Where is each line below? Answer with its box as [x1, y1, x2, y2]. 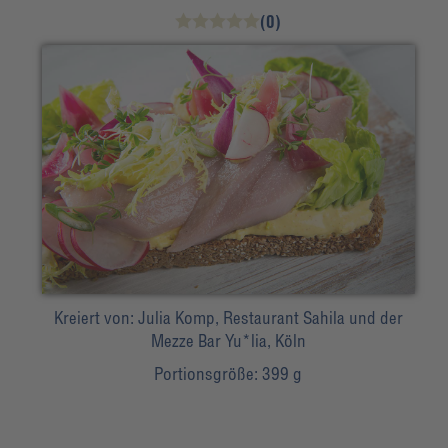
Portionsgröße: [154, 363, 263, 385]
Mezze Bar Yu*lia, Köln [150, 330, 306, 352]
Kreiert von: [53, 307, 138, 329]
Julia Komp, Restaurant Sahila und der [137, 307, 403, 329]
